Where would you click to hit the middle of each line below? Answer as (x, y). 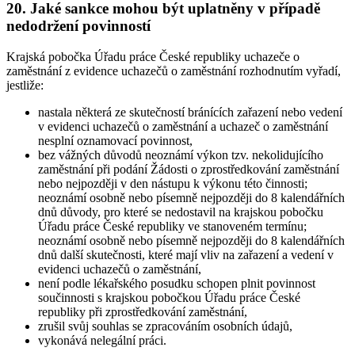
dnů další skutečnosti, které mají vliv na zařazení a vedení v (186, 254)
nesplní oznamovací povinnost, (115, 140)
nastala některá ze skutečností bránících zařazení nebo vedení (190, 112)
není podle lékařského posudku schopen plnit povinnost (177, 283)
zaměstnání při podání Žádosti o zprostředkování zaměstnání (189, 169)
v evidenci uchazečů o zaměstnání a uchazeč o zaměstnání (183, 126)
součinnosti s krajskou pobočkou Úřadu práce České (169, 297)
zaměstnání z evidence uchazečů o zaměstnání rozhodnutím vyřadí (172, 71)
